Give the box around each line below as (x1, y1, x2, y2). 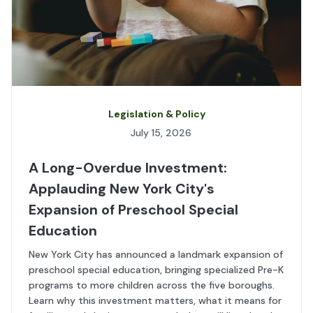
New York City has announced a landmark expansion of (29, 248, 283, 261)
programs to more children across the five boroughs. (29, 279, 275, 292)
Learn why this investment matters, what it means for (29, 294, 282, 307)
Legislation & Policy (108, 108, 205, 121)
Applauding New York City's (29, 180, 214, 198)
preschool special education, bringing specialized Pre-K (29, 263, 284, 277)
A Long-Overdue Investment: (29, 159, 227, 177)
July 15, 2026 (130, 126, 191, 140)
